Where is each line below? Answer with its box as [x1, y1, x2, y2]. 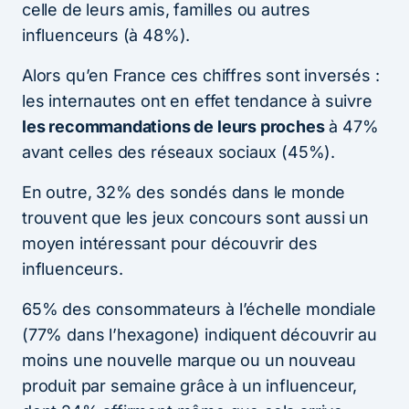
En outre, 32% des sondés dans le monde [22, 182, 346, 202]
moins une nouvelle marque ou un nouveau [22, 350, 356, 370]
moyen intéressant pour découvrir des [22, 233, 318, 253]
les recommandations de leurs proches [22, 116, 325, 136]
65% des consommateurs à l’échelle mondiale [22, 299, 376, 319]
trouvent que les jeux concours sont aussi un [22, 207, 370, 227]
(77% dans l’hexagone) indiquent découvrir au [22, 324, 378, 344]
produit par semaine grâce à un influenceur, [22, 375, 358, 395]
